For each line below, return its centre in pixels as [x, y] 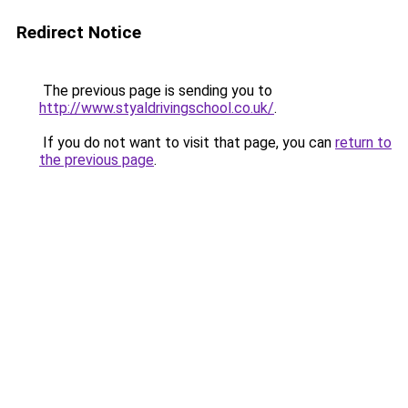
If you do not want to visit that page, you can [187, 143]
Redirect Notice [79, 32]
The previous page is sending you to [156, 91]
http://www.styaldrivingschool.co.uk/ [157, 108]
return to [363, 143]
